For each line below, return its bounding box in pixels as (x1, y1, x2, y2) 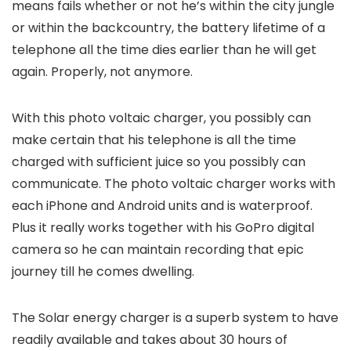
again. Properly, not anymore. (12, 63, 193, 81)
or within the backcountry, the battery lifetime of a (12, 19, 325, 37)
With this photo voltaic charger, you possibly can (12, 109, 311, 127)
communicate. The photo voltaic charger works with (12, 175, 335, 193)
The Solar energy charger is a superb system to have (12, 309, 338, 327)
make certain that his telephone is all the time (12, 131, 296, 149)
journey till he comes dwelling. (12, 262, 194, 280)
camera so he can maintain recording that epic (12, 241, 304, 259)
